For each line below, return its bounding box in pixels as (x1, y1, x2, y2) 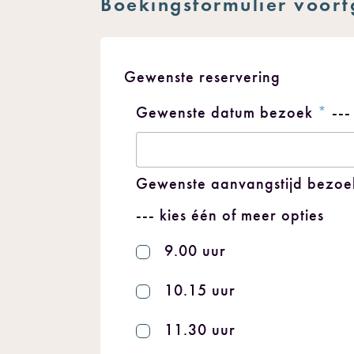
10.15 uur (164, 281, 235, 299)
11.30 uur (164, 320, 235, 339)
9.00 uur (164, 241, 226, 260)
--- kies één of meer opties (136, 205, 324, 224)
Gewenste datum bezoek (136, 103, 318, 122)
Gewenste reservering (124, 67, 281, 86)
